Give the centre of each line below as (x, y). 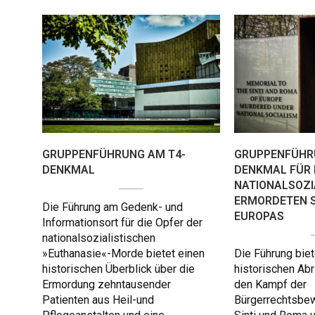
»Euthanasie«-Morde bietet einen (123, 254)
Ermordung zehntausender (107, 285)
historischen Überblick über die (118, 269)
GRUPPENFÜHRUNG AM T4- (114, 155)
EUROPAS (259, 217)
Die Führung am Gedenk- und (112, 207)
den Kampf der (270, 285)
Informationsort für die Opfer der (122, 223)
